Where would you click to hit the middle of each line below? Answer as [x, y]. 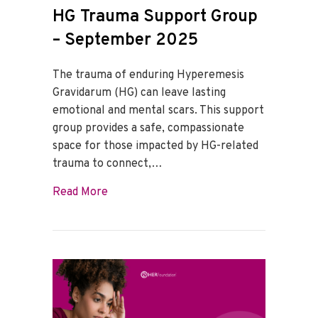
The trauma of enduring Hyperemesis [148, 75]
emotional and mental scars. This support [158, 110]
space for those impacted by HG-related [155, 146]
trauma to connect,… [108, 164]
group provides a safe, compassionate [148, 128]
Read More [80, 192]
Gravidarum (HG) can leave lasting [139, 93]
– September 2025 [125, 40]
